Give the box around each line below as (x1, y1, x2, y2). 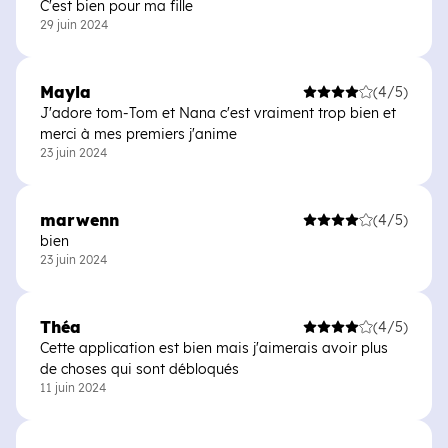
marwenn (40, 210, 119, 230)
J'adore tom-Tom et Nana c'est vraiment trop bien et (40, 104, 396, 122)
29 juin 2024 (40, 17, 108, 32)
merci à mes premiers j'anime (40, 125, 237, 143)
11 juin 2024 (40, 380, 106, 395)
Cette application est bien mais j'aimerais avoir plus (40, 339, 388, 357)
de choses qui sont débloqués (40, 360, 239, 378)
